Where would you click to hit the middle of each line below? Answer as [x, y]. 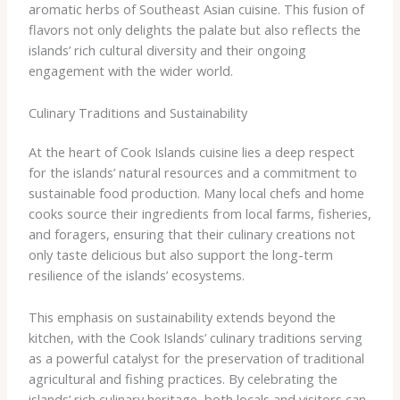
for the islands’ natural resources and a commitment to [192, 173]
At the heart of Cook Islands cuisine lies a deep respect [191, 152]
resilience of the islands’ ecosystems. [136, 275]
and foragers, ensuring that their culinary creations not [192, 234]
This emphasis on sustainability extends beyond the [182, 317]
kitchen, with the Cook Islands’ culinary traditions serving [195, 337]
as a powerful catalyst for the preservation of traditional [196, 358]
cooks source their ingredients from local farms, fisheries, [200, 214]
